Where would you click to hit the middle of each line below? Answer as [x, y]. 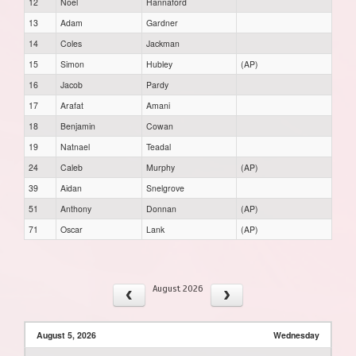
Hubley [159, 64]
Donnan [161, 208]
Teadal [159, 146]
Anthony [76, 208]
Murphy [161, 167]
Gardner [162, 22]
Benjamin [78, 126]
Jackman [163, 43]
